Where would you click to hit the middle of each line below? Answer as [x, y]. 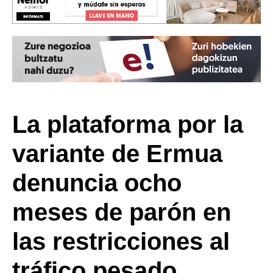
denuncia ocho [97, 183]
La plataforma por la [128, 124]
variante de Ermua [117, 153]
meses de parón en [122, 212]
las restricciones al [121, 241]
